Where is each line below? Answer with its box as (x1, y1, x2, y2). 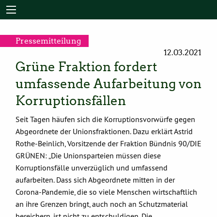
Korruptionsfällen (15, 93, 126, 108)
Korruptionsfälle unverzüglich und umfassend (15, 162, 168, 172)
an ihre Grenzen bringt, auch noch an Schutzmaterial (15, 199, 188, 209)
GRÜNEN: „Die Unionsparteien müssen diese (15, 150, 161, 160)
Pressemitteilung (15, 36, 81, 46)
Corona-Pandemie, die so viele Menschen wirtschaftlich (15, 186, 197, 197)
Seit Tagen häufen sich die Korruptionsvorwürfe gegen (15, 114, 195, 124)
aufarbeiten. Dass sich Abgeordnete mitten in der (15, 174, 175, 185)
